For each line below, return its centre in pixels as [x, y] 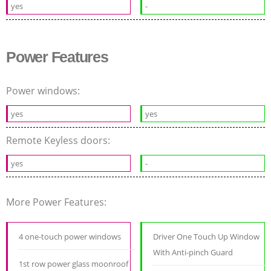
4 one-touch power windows [70, 236]
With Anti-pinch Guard [193, 252]
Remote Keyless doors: [59, 140]
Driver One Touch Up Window [207, 236]
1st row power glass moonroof [73, 263]
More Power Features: [57, 202]
